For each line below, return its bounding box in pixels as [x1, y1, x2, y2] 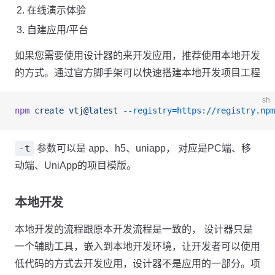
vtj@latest [64, 106, 118, 115]
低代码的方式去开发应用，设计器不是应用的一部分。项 [15, 258, 260, 269]
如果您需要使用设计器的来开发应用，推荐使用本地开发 [15, 50, 260, 61]
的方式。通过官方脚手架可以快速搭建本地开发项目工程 [15, 68, 260, 78]
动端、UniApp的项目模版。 [15, 160, 136, 171]
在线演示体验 [27, 5, 86, 15]
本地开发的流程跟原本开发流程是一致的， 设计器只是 [15, 224, 253, 234]
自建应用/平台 [27, 25, 88, 35]
